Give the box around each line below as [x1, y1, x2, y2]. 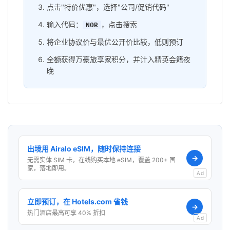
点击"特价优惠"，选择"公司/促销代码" [47, 3, 169, 12]
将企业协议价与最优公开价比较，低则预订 [47, 37, 183, 47]
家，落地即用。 [27, 164, 70, 172]
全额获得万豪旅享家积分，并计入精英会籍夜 [47, 55, 190, 64]
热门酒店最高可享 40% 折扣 [27, 209, 105, 217]
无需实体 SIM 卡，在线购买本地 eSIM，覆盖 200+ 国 [27, 156, 176, 164]
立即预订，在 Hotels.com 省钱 [27, 197, 128, 206]
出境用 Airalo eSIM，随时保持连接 [27, 144, 141, 154]
